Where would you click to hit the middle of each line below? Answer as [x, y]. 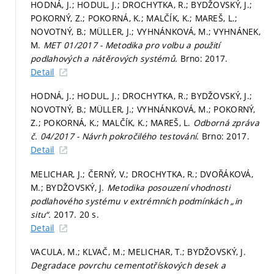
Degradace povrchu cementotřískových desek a [128, 265]
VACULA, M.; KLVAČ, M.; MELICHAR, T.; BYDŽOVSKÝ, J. [138, 252]
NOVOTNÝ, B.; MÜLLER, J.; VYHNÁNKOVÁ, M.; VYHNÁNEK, [146, 31]
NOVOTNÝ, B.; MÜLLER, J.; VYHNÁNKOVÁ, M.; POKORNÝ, [143, 109]
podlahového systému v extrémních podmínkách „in [136, 201]
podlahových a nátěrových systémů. [106, 58]
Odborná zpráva [226, 123]
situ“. [42, 214]
